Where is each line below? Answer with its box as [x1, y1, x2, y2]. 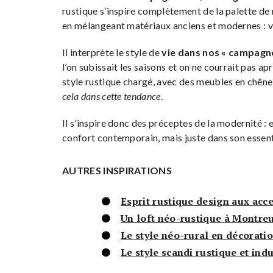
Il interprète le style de [62, 46, 162, 58]
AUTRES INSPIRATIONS [62, 165, 172, 177]
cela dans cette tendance [62, 90, 161, 102]
